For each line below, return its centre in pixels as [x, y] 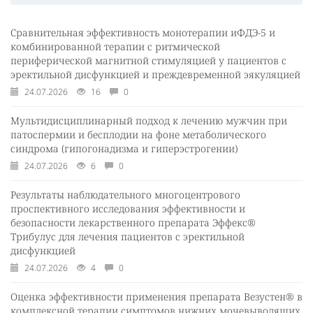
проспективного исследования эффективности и [128, 208]
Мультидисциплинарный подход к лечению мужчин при [149, 120]
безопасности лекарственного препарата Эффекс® [133, 222]
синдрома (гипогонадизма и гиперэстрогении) [124, 148]
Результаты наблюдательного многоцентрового [125, 194]
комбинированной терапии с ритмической [115, 46]
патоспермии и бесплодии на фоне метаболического [138, 134]
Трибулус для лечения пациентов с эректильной [128, 236]
